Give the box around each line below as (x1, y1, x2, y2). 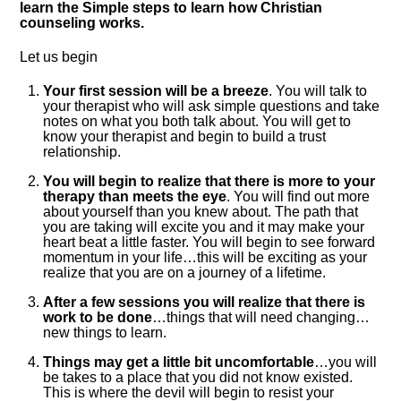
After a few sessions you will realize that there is (43, 294, 365, 310)
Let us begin (20, 48, 98, 64)
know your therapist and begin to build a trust (43, 128, 326, 144)
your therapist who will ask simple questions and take (43, 98, 380, 114)
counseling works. (20, 15, 145, 31)
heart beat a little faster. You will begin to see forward (43, 234, 375, 250)
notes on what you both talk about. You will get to (43, 113, 351, 129)
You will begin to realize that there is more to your (43, 173, 375, 189)
